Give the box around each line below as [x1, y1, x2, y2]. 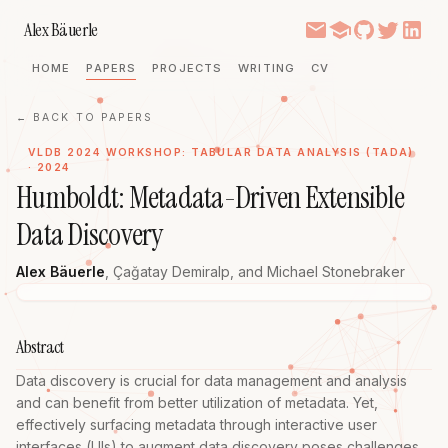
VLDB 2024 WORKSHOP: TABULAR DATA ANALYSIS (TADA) [28, 146, 414, 159]
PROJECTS [152, 61, 223, 75]
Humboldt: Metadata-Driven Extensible [16, 178, 404, 217]
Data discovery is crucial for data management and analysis [16, 372, 407, 389]
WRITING [238, 61, 296, 75]
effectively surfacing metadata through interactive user [16, 416, 377, 433]
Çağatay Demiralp [113, 263, 230, 280]
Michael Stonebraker [267, 263, 405, 280]
